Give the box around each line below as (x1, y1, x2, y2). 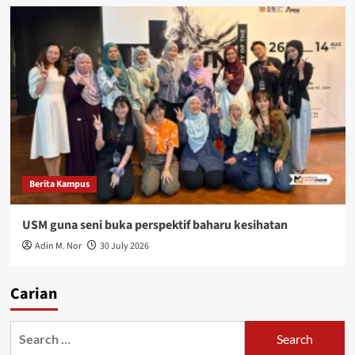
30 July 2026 (99, 239, 149, 254)
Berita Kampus (29, 177, 90, 192)
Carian (10, 283, 57, 306)
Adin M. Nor (34, 239, 82, 254)
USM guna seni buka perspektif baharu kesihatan (21, 216, 288, 235)
